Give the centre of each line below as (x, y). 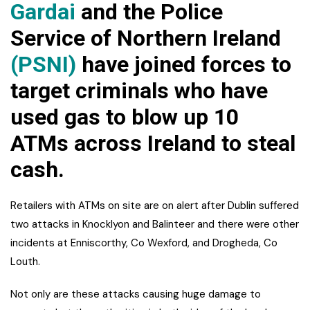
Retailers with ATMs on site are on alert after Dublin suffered (155, 206)
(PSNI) (43, 65)
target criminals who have (139, 91)
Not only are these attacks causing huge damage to (136, 294)
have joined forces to (184, 65)
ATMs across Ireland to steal (153, 144)
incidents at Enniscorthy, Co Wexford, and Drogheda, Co (144, 243)
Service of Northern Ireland (146, 38)
